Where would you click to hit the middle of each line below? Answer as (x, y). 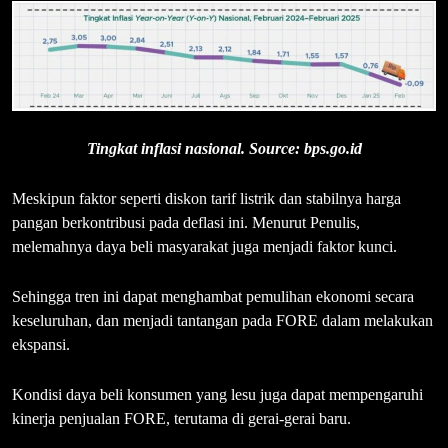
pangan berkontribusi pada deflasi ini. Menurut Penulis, (186, 222)
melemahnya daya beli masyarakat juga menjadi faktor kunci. (204, 246)
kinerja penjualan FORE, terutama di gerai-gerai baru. (181, 418)
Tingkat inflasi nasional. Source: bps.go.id (224, 148)
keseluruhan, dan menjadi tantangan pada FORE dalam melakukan (222, 320)
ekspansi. (41, 344)
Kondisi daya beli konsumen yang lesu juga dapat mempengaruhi (217, 394)
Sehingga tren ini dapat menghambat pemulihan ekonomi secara (213, 296)
